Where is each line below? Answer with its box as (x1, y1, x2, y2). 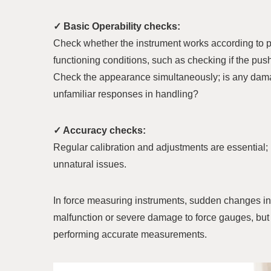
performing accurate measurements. (53, 229, 207, 240)
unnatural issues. (53, 158, 126, 169)
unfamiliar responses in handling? (53, 88, 198, 99)
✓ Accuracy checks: (53, 125, 146, 135)
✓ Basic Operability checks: (53, 21, 180, 31)
